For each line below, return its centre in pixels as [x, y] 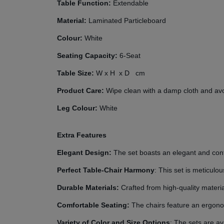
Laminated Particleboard [127, 20]
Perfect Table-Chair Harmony [106, 170]
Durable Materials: [89, 187]
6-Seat [130, 55]
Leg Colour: [78, 108]
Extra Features [82, 135]
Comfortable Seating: [94, 205]
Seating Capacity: [88, 55]
